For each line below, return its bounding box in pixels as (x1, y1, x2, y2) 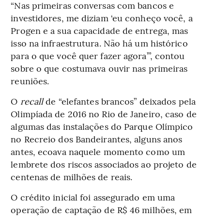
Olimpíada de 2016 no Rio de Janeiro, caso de (11, 107, 197, 120)
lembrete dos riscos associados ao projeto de (11, 157, 197, 170)
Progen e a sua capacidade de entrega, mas (11, 24, 188, 36)
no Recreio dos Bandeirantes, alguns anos (11, 132, 183, 145)
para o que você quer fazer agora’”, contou (11, 49, 185, 62)
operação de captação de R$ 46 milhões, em (11, 203, 192, 216)
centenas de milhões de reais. (11, 170, 133, 183)
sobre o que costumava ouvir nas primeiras (11, 62, 188, 74)
